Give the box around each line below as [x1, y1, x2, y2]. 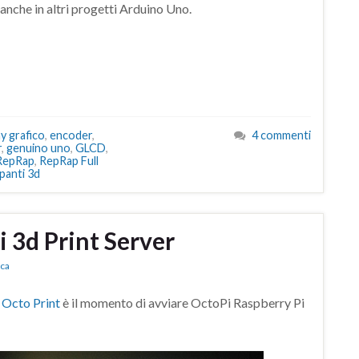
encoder [50, 128, 92, 143]
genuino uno [6, 141, 71, 155]
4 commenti [252, 128, 311, 143]
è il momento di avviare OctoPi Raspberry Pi [60, 295, 305, 311]
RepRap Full [39, 154, 99, 168]
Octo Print [2, 295, 60, 311]
